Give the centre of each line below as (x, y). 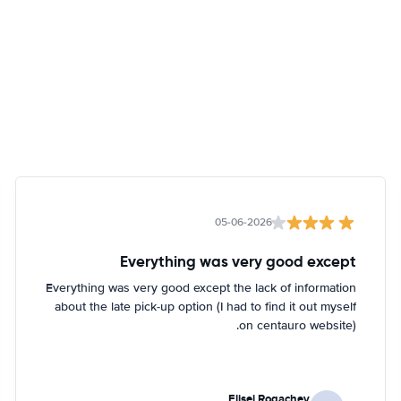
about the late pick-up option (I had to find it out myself (205, 307)
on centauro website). (297, 325)
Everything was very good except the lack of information (200, 288)
